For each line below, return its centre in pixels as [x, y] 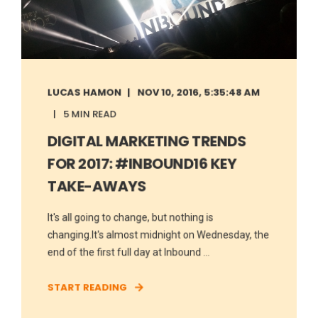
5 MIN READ [90, 114]
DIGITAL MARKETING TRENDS [147, 141]
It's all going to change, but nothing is [130, 217]
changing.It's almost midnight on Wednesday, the [158, 235]
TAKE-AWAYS [97, 186]
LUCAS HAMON [84, 92]
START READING [87, 287]
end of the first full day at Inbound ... [128, 252]
